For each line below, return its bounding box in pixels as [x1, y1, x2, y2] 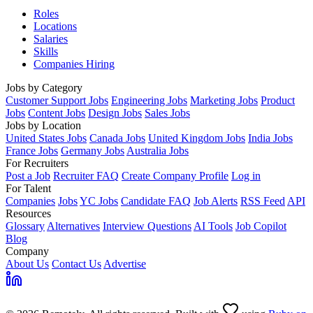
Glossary [6, 220, 45, 233]
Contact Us [52, 258, 101, 270]
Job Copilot [235, 220, 286, 233]
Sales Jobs [145, 107, 190, 119]
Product [261, 94, 295, 107]
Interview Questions [103, 220, 191, 233]
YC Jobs [80, 195, 118, 208]
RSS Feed [240, 195, 285, 208]
